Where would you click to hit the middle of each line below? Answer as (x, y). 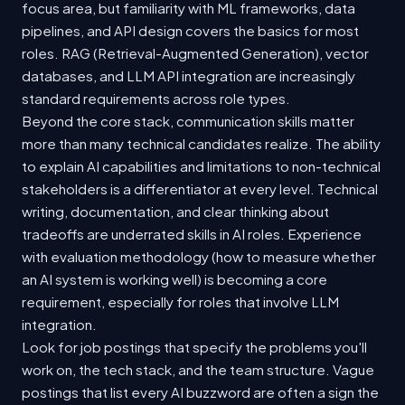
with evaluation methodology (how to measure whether (199, 257)
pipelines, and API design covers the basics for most (190, 31)
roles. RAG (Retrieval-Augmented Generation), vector (195, 53)
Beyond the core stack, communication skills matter (188, 121)
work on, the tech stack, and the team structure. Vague (198, 370)
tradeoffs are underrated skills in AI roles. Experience (192, 234)
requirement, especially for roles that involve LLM (180, 302)
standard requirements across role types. (156, 99)
